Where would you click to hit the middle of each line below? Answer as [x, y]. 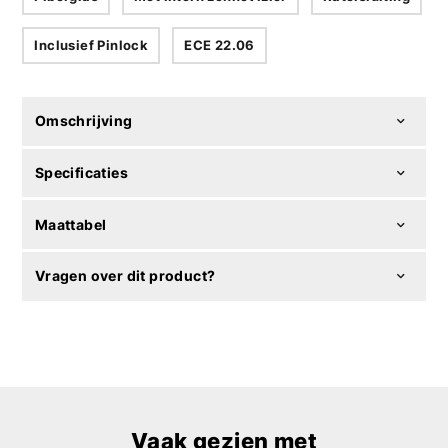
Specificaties [81, 173]
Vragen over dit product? [125, 276]
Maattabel [70, 224]
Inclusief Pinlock [91, 45]
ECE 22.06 [219, 45]
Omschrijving [83, 121]
